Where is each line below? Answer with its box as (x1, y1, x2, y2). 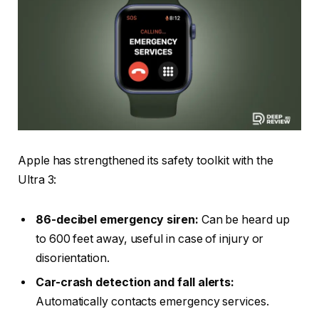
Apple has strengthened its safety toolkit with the (18, 154, 274, 168)
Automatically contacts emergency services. (36, 295, 269, 309)
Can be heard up (198, 213, 290, 227)
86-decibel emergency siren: (36, 213, 199, 227)
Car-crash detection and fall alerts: (36, 276, 235, 290)
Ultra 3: (18, 173, 57, 187)
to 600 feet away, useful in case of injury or (36, 232, 264, 246)
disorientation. (36, 251, 110, 266)
